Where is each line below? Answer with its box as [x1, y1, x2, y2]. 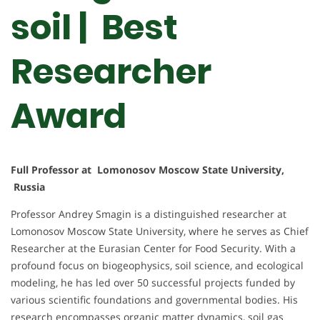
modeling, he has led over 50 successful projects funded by [11, 276, 295, 290]
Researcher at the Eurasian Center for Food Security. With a [11, 241, 296, 256]
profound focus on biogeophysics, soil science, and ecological [11, 259, 304, 273]
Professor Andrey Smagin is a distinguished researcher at [11, 207, 286, 221]
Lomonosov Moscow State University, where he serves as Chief [11, 224, 309, 239]
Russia [11, 180, 45, 194]
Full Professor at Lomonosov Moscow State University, [11, 163, 284, 177]
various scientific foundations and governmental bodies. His [11, 293, 298, 307]
